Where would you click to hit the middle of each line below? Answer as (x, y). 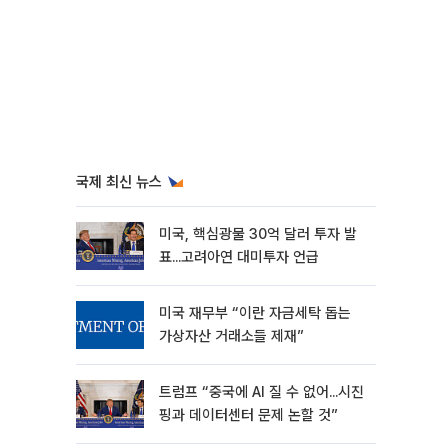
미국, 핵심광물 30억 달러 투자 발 (258, 234)
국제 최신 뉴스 (119, 182)
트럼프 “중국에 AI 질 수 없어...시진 (261, 392)
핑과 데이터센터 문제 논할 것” (248, 415)
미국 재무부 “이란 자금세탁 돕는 (255, 313)
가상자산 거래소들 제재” (231, 336)
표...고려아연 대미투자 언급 (239, 257)
